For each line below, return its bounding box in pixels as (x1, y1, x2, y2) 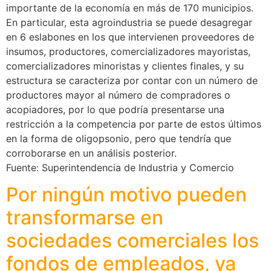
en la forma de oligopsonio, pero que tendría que (6, 132, 231, 145)
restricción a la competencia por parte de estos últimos (6, 117, 261, 130)
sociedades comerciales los (6, 229, 259, 253)
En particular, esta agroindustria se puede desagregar (6, 16, 252, 28)
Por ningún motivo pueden (6, 183, 247, 207)
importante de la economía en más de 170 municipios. (6, 1, 253, 14)
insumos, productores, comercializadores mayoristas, (6, 45, 250, 57)
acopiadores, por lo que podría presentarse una (6, 103, 224, 116)
